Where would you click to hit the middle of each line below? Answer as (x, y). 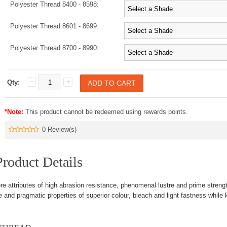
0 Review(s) (59, 129)
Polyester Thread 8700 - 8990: (54, 48)
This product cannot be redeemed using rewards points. (106, 112)
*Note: (14, 112)
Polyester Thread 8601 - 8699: (54, 26)
